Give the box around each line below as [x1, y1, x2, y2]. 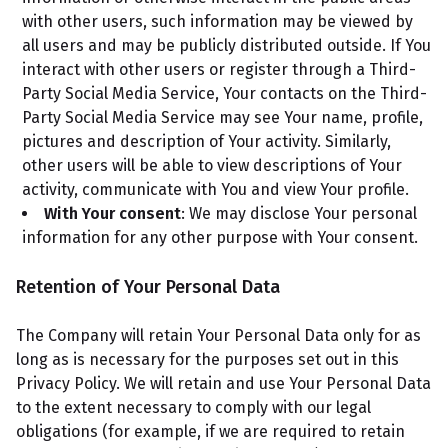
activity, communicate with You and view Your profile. [22, 180, 409, 199]
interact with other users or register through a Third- [22, 60, 416, 79]
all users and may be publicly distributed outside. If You [22, 36, 431, 55]
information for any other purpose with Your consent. [22, 228, 418, 247]
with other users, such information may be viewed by [22, 12, 413, 31]
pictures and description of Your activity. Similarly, [22, 132, 391, 151]
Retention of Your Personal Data [16, 276, 280, 298]
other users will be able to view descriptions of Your [22, 156, 402, 175]
